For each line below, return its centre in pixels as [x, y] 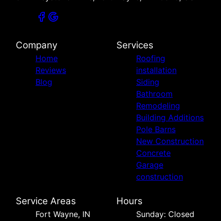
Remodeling [158, 105]
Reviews [51, 70]
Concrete [153, 153]
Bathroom [154, 93]
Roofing [151, 58]
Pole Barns [156, 129]
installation [156, 70]
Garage [150, 165]
